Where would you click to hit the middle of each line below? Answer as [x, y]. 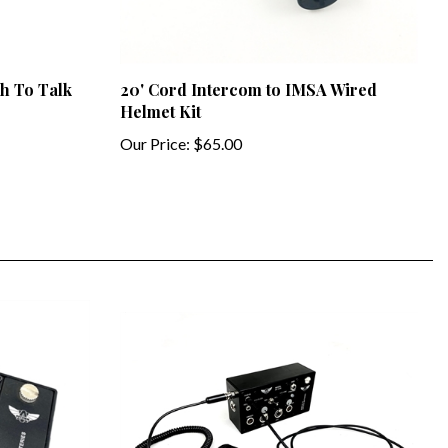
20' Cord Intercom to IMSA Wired [248, 73]
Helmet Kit [160, 95]
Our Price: [154, 127]
